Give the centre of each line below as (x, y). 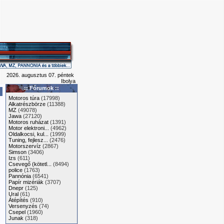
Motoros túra (24, 98)
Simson (17, 152)
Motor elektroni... (29, 128)
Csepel (17, 212)
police (15, 170)
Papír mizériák (26, 182)
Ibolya (68, 81)
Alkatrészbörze (27, 104)
